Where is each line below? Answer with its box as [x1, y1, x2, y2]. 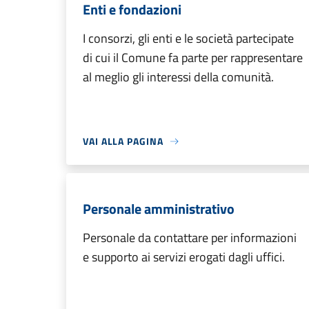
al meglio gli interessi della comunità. [83, 68, 274, 86]
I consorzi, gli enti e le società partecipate [83, 29, 294, 48]
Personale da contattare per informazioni [83, 228, 297, 247]
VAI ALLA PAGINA [83, 134, 163, 148]
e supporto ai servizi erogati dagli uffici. [83, 248, 285, 266]
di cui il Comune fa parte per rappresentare [83, 48, 303, 67]
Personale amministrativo [83, 198, 235, 219]
